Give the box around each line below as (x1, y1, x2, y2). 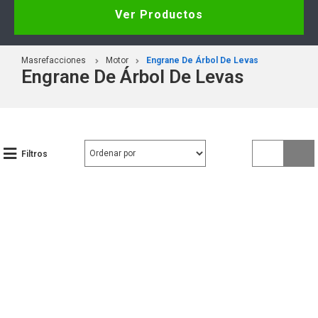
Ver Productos (115, 7, 203, 21)
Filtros (21, 148, 48, 159)
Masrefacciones (21, 55, 86, 65)
